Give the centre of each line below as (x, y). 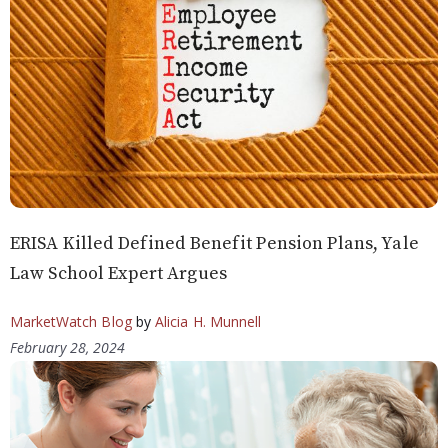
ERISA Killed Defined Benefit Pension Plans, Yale (214, 244)
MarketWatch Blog (71, 322)
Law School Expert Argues (118, 274)
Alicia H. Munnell (208, 322)
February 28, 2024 (67, 348)
